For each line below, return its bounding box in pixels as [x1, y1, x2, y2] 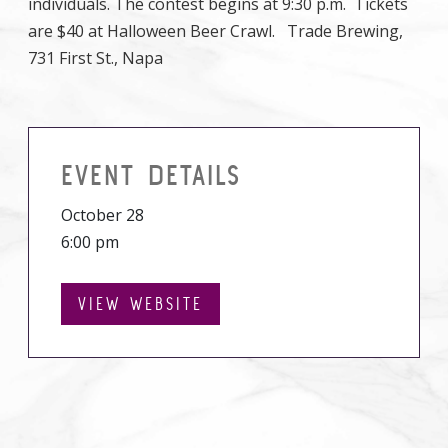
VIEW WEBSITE [78, 293, 203, 314]
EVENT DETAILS [61, 159, 241, 191]
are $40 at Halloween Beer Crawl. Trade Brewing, [28, 20, 403, 42]
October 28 [61, 204, 144, 226]
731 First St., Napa [28, 47, 163, 69]
